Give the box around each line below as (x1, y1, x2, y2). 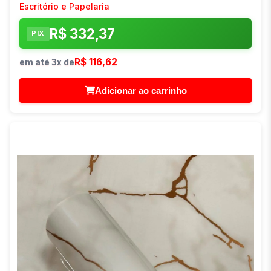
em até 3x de (19, 57, 74, 68)
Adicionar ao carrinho (94, 85, 187, 96)
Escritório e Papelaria (19, 1, 109, 12)
